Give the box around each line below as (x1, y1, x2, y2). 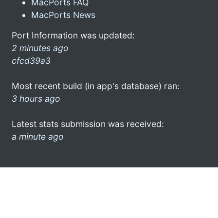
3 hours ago (12, 93, 60, 104)
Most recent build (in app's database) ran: (12, 80, 180, 91)
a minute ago (12, 131, 64, 142)
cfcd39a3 (12, 55, 51, 66)
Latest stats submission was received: (12, 118, 164, 129)
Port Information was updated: (12, 30, 135, 40)
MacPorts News (31, 9, 95, 20)
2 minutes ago (12, 42, 69, 53)
